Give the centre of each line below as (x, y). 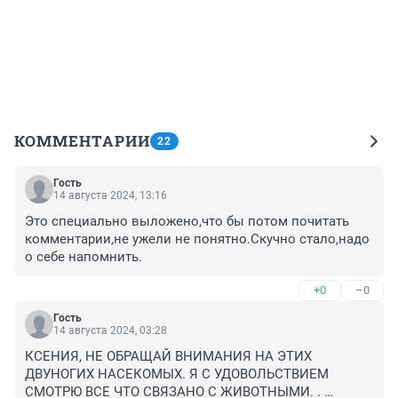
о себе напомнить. (84, 257)
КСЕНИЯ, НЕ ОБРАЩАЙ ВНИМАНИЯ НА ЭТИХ (168, 357)
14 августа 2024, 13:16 (110, 196)
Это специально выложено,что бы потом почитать (187, 222)
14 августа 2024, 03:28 (110, 331)
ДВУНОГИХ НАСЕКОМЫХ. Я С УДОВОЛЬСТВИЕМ (177, 374)
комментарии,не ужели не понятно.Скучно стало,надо (197, 239)
